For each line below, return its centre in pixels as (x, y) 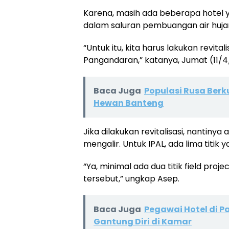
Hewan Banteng (129, 103)
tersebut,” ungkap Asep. (131, 178)
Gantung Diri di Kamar (143, 221)
